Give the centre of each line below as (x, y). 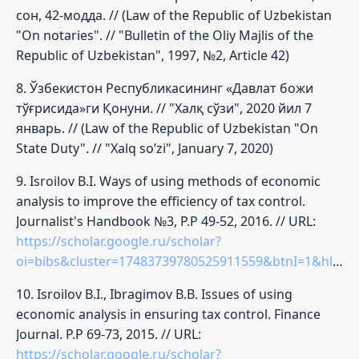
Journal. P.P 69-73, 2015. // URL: (109, 334)
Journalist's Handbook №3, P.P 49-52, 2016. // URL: (166, 221)
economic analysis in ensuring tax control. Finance (168, 314)
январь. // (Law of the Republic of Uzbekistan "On (167, 128)
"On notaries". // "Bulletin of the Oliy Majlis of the (165, 35)
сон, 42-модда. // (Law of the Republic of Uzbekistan (174, 15)
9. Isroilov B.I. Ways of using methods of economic (168, 181)
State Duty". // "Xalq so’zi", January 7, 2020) (145, 148)
